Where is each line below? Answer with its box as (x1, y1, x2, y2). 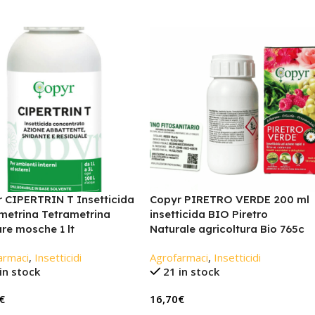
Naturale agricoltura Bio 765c (149, 222, 304, 236)
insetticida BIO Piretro (149, 207, 268, 221)
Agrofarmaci (149, 250, 208, 265)
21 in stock (163, 264, 220, 279)
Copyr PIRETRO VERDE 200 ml (149, 193, 309, 207)
